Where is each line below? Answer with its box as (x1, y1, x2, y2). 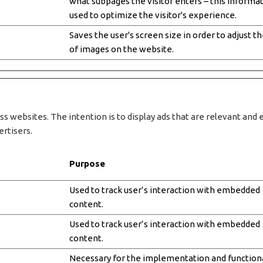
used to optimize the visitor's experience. (69, 9, 237, 20)
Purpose (69, 158, 105, 168)
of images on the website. (69, 43, 174, 54)
